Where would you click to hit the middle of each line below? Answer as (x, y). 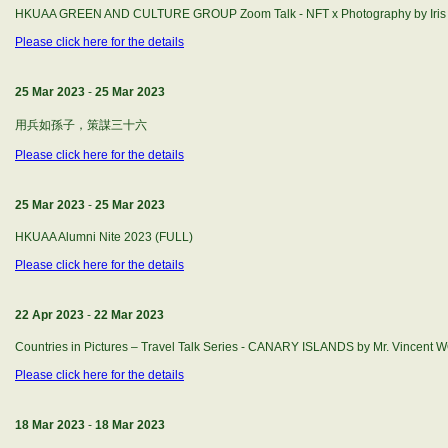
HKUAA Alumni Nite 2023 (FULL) (104, 237)
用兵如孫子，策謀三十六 (81, 125)
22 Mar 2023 (129, 315)
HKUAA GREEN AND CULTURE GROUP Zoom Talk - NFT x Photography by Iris (230, 14)
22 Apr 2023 (49, 315)
